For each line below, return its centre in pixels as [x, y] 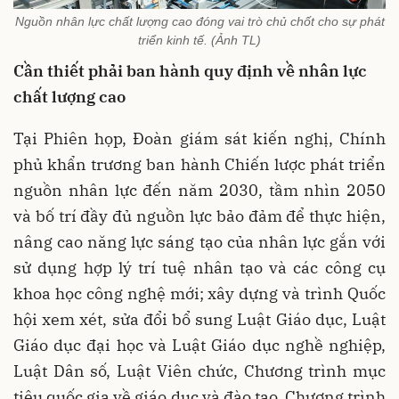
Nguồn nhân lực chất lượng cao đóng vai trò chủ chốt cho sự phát [199, 21]
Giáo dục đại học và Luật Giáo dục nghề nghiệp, [199, 345]
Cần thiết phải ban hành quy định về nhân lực [190, 70]
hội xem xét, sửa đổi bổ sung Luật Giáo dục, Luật [199, 319]
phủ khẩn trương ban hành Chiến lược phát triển [199, 164]
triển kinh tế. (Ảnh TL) [199, 40]
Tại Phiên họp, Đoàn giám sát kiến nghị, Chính [199, 138]
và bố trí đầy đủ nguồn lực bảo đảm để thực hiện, [199, 216]
